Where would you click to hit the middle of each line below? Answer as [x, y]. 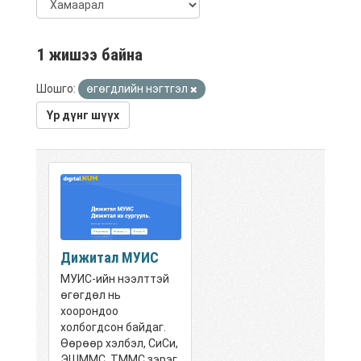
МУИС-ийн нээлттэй [115, 278]
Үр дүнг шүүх [83, 115]
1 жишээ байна [89, 55]
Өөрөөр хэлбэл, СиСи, [119, 343]
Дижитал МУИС [110, 257]
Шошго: [56, 89]
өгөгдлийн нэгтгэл [138, 89]
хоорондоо [89, 311]
